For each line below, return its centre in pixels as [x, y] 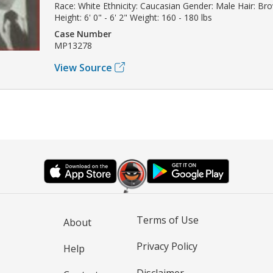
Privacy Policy [167, 246]
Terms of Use [168, 220]
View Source [83, 67]
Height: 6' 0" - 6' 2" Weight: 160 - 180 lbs [133, 17]
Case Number [83, 34]
